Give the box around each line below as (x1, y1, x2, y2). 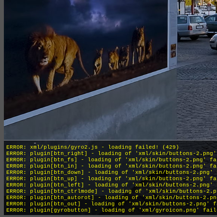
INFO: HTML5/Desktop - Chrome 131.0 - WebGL (6, 132, 149, 138)
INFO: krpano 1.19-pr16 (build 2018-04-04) (6, 125, 145, 131)
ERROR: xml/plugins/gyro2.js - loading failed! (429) (6, 144, 179, 150)
